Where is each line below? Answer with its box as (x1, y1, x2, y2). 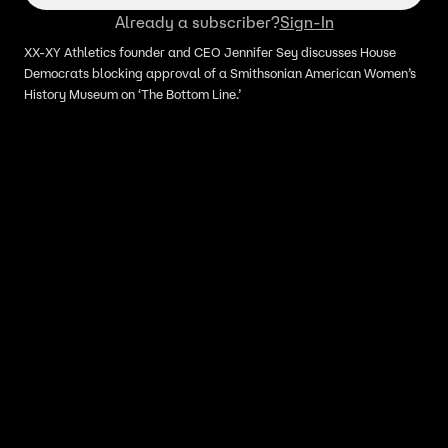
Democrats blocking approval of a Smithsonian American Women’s (24, 65, 416, 82)
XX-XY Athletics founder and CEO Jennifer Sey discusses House (24, 44, 396, 61)
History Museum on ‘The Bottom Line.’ (24, 86, 241, 103)
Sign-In (279, 12, 334, 32)
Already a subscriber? (114, 12, 280, 32)
